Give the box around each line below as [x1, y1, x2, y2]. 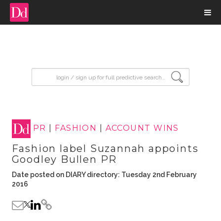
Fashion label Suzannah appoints [11, 143, 199, 154]
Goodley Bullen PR [11, 153, 117, 165]
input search [31, 68, 82, 77]
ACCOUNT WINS [105, 123, 179, 133]
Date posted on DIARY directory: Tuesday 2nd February [11, 171, 197, 179]
